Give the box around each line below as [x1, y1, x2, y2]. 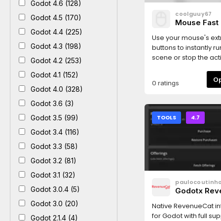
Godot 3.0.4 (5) [29, 185, 80, 193]
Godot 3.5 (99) [29, 113, 78, 122]
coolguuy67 [175, 10, 212, 18]
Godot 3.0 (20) [29, 199, 78, 208]
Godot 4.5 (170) [29, 13, 81, 22]
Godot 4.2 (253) [29, 56, 82, 65]
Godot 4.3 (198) [29, 42, 81, 50]
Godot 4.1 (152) [29, 71, 78, 79]
